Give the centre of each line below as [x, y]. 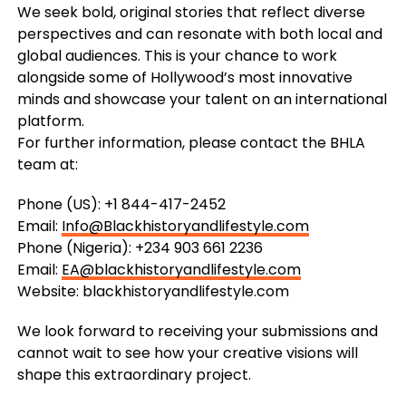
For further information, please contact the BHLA [191, 142]
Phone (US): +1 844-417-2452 [121, 204]
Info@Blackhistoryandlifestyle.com [185, 226]
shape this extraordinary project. [134, 374]
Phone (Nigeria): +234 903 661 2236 [140, 247]
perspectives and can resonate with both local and [199, 34]
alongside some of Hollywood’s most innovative [184, 77]
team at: [47, 164]
